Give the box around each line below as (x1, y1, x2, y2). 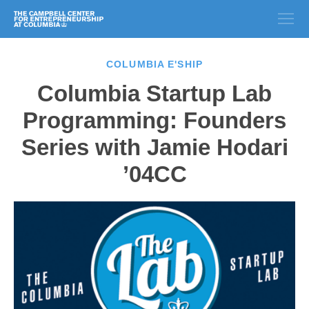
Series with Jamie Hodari (21, 134, 288, 160)
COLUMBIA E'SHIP (106, 59, 203, 70)
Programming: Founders (23, 108, 286, 133)
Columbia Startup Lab (37, 81, 272, 106)
